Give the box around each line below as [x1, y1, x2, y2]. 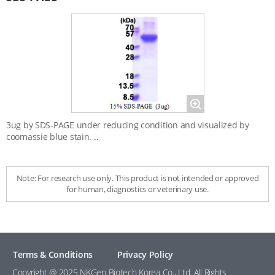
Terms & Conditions [13, 249, 93, 260]
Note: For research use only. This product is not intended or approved [16, 172, 259, 184]
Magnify [194, 103, 223, 112]
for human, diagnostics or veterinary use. [66, 184, 209, 195]
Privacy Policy [117, 249, 174, 260]
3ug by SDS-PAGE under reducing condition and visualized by [6, 119, 249, 131]
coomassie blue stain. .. [6, 131, 99, 142]
